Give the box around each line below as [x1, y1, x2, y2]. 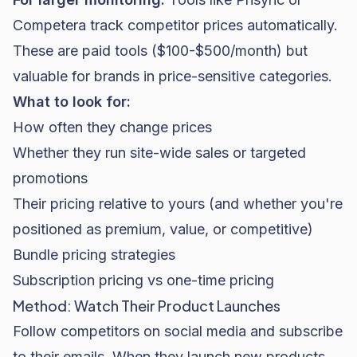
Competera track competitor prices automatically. [13, 17, 338, 33]
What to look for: [13, 93, 131, 110]
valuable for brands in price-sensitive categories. [13, 68, 332, 84]
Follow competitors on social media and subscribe [13, 323, 343, 339]
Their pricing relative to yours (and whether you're [13, 195, 343, 212]
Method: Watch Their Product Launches [13, 296, 280, 315]
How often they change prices [13, 119, 212, 135]
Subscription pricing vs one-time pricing [13, 272, 274, 288]
